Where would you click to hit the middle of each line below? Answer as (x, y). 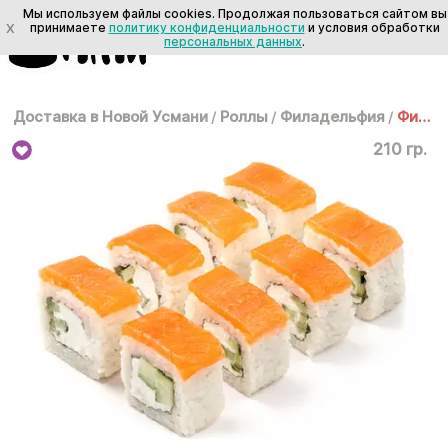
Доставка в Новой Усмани (110, 116)
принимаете (69, 27)
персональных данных (233, 41)
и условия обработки (372, 27)
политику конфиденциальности (206, 27)
